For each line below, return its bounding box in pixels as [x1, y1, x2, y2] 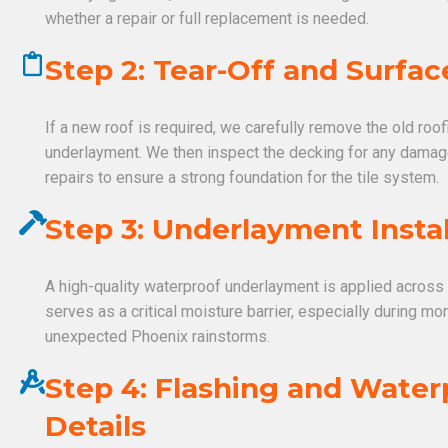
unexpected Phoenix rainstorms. [45, 326, 270, 346]
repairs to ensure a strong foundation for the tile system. [45, 167, 439, 187]
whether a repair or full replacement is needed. [45, 8, 369, 28]
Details [45, 408, 146, 443]
